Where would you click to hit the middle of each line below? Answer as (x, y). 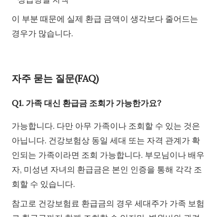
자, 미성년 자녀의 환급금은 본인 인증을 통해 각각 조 (107, 170)
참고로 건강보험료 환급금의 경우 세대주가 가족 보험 (108, 204)
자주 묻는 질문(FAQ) (55, 78)
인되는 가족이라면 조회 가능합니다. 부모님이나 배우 (108, 155)
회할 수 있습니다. (43, 184)
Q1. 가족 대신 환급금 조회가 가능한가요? (86, 103)
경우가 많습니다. (42, 33)
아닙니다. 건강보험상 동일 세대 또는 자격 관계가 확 (106, 141)
